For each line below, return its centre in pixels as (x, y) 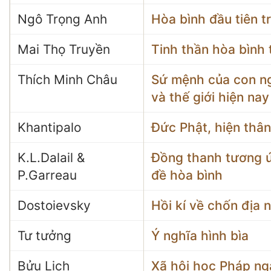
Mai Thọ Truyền (64, 49)
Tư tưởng (44, 236)
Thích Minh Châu (67, 80)
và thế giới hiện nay (210, 97)
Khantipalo (49, 127)
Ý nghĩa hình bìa (200, 236)
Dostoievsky (54, 205)
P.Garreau (47, 175)
